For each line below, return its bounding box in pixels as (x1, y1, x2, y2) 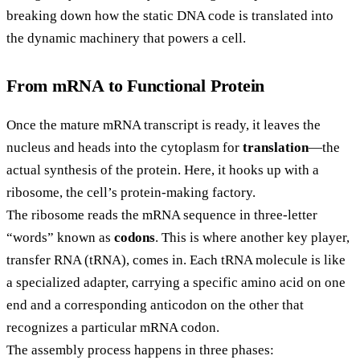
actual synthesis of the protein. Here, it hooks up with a (6, 162, 319, 178)
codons (114, 229, 155, 245)
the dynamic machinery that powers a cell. (6, 30, 246, 46)
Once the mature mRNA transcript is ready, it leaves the (6, 117, 321, 133)
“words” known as (6, 229, 114, 245)
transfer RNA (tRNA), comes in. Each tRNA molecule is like (6, 252, 346, 268)
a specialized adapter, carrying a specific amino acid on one (6, 274, 346, 290)
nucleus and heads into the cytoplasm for (6, 139, 243, 155)
